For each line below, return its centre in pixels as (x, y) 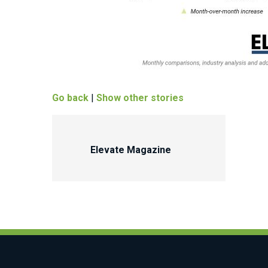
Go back (70, 98)
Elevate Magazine (131, 150)
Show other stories (140, 98)
